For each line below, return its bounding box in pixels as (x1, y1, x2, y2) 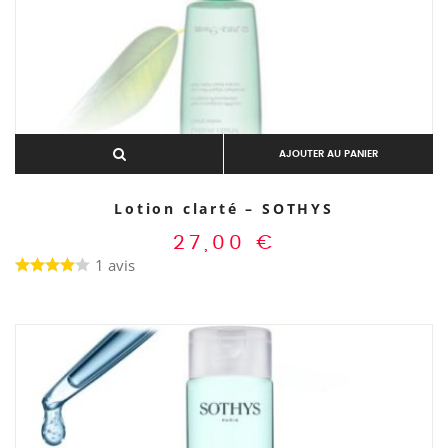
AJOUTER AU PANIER (279, 149, 378, 160)
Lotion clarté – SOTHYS (114, 199, 334, 219)
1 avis (95, 255, 135, 276)
